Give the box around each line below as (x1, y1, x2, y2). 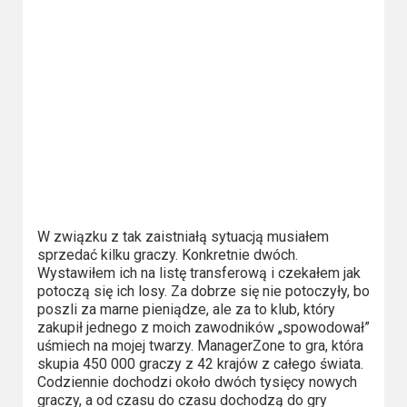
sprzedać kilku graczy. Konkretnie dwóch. (36, 245, 298, 263)
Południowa (29, 122, 145, 148)
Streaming (29, 323, 130, 350)
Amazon (29, 364, 112, 391)
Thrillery (29, 283, 105, 309)
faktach (29, 242, 104, 268)
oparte (29, 189, 92, 215)
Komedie (29, 55, 114, 81)
